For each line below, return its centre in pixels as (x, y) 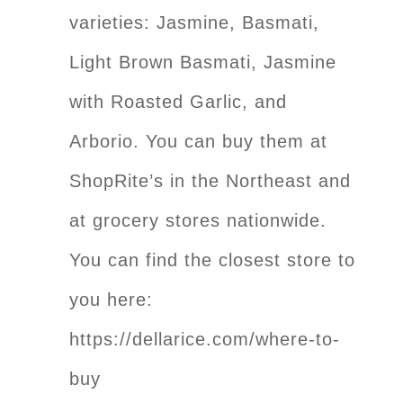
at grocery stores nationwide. (198, 220)
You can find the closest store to (212, 260)
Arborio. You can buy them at (198, 141)
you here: (111, 299)
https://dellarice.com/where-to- (205, 339)
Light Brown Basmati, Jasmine (203, 62)
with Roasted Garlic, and (178, 101)
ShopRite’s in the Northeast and (210, 180)
